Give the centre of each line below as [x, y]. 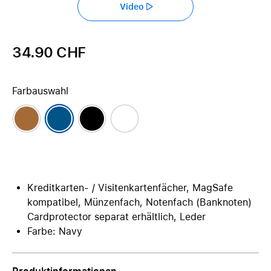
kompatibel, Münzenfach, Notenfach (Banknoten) [139, 202]
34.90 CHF [49, 52]
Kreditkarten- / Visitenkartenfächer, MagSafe [130, 188]
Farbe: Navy [55, 231]
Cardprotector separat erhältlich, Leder [116, 217]
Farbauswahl [40, 91]
